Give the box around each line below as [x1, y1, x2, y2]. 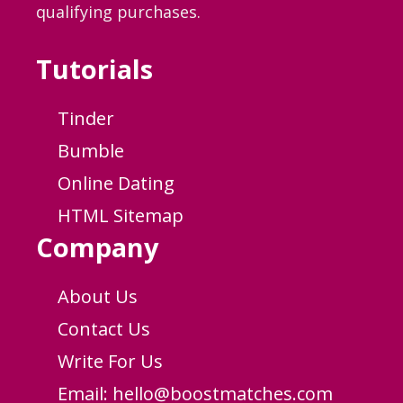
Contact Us [58, 316, 150, 341]
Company [36, 228, 159, 264]
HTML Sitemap [58, 202, 184, 228]
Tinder [58, 105, 114, 130]
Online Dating [58, 170, 175, 195]
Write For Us [58, 348, 163, 373]
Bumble [58, 138, 124, 163]
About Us [58, 283, 138, 309]
